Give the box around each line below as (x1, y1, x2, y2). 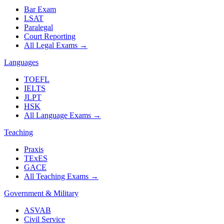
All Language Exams (24, 111, 91, 120)
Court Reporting (24, 32, 75, 41)
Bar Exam (24, 5, 56, 14)
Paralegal (24, 23, 53, 32)
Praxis (24, 145, 43, 154)
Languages (4, 58, 38, 67)
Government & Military (4, 189, 78, 198)
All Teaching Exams (24, 172, 88, 181)
